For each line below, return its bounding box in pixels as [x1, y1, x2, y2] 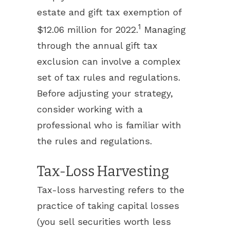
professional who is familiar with [37, 120, 181, 130]
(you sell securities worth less [37, 216, 171, 227]
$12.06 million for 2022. [37, 24, 138, 35]
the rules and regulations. [37, 136, 152, 146]
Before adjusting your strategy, [37, 88, 173, 99]
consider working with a [37, 104, 143, 114]
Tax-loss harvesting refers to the [37, 184, 184, 195]
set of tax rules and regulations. [37, 72, 180, 83]
